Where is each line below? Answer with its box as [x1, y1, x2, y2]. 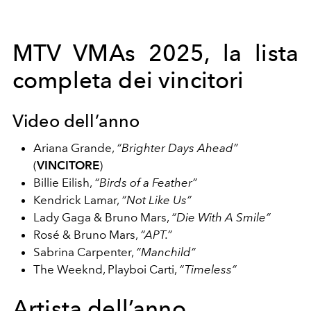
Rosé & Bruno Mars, [33, 227, 140, 242]
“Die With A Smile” [171, 210, 271, 224]
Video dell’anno [12, 110, 140, 131]
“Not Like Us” [121, 192, 192, 207]
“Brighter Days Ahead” [117, 140, 238, 155]
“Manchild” [136, 244, 196, 259]
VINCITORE [37, 158, 99, 172]
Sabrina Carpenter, [33, 244, 136, 259]
